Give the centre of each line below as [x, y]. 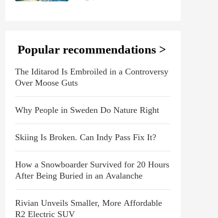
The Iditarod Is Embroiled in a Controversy [92, 72]
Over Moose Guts [46, 83]
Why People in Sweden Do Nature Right [87, 110]
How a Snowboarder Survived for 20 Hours [92, 164]
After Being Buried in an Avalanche [79, 176]
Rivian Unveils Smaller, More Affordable [89, 203]
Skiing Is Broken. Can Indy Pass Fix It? [86, 137]
